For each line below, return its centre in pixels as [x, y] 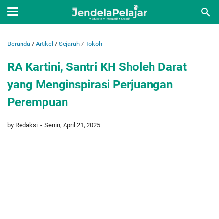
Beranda [19, 44]
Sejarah [69, 44]
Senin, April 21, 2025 [72, 125]
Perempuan [38, 102]
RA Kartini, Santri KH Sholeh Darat [97, 67]
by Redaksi [23, 125]
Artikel [44, 44]
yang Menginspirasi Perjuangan [90, 85]
